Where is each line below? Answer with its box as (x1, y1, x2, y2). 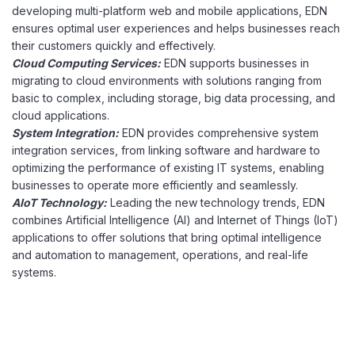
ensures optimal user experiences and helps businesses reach (12, 21, 340, 35)
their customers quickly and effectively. (12, 39, 216, 52)
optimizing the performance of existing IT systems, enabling (12, 161, 324, 174)
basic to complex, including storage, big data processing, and (12, 91, 335, 105)
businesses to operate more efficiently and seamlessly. (12, 178, 298, 192)
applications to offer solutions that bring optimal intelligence (12, 231, 322, 244)
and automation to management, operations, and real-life (12, 248, 308, 261)
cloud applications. (12, 109, 109, 122)
